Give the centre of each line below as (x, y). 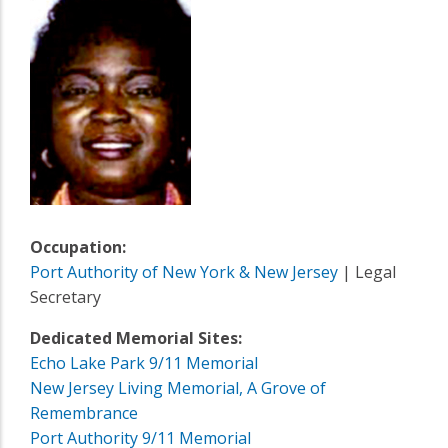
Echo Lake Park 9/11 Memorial (144, 362)
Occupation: (78, 246)
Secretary (65, 296)
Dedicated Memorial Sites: (136, 337)
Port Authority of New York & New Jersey (184, 271)
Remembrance (84, 412)
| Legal (367, 271)
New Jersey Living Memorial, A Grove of (178, 387)
